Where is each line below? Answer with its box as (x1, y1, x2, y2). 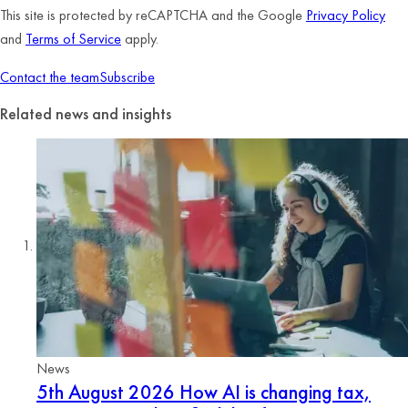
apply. (121, 29, 158, 48)
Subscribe (99, 67, 155, 87)
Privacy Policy (306, 5, 385, 25)
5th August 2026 (36, 378, 175, 405)
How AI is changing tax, (175, 378, 371, 405)
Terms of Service (25, 29, 121, 48)
